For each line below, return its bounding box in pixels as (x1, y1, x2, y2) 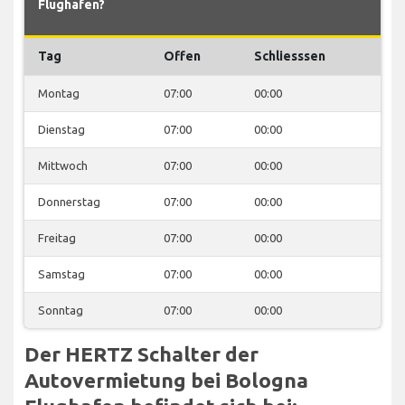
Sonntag (38, 303, 83, 316)
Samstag (38, 267, 85, 280)
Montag (38, 86, 80, 99)
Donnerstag (38, 194, 100, 208)
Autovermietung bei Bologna (24, 368, 308, 391)
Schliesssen (254, 48, 325, 63)
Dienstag (38, 122, 85, 136)
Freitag (38, 231, 76, 244)
